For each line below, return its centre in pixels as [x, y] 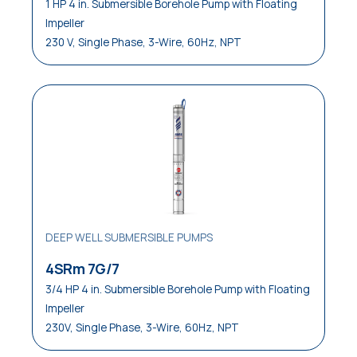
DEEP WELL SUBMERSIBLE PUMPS [129, 237]
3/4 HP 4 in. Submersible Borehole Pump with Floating [178, 289]
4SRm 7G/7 [82, 269]
